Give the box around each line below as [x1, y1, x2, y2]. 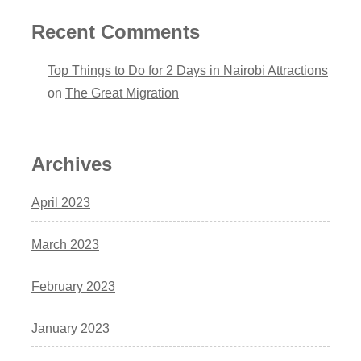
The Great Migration [65, 85, 179, 100]
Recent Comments [31, 20, 200, 43]
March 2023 [31, 237, 99, 251]
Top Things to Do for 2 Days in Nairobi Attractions [48, 63, 328, 77]
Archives [31, 152, 112, 175]
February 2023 [31, 279, 115, 293]
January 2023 [31, 321, 110, 335]
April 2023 [31, 195, 90, 210]
